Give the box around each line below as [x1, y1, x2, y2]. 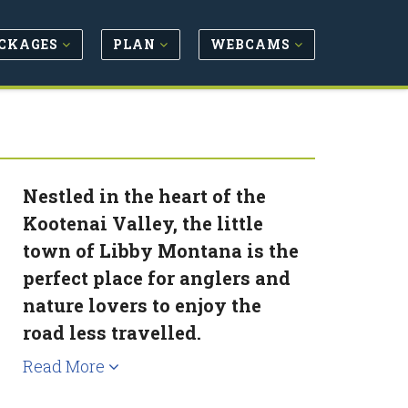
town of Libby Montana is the [23, 239, 300, 262]
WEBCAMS [210, 35, 294, 53]
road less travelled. [23, 321, 202, 344]
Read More [23, 355, 109, 377]
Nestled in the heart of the [23, 184, 267, 208]
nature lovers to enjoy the [23, 293, 262, 317]
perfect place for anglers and [23, 266, 291, 290]
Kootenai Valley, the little [23, 211, 264, 235]
